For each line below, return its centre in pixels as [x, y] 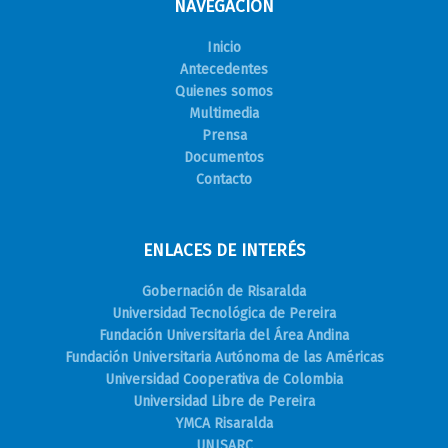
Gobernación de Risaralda [224, 291]
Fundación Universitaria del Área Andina [224, 335]
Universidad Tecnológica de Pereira [224, 313]
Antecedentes [224, 69]
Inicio [224, 47]
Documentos [224, 157]
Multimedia [224, 113]
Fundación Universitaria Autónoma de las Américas [224, 357]
